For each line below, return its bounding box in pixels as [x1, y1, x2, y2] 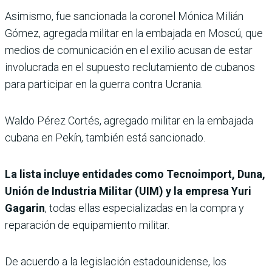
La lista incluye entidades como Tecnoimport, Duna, [5, 168, 265, 181]
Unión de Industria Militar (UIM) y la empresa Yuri [5, 185, 251, 198]
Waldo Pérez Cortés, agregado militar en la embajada [5, 114, 253, 127]
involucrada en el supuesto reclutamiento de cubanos [5, 61, 255, 74]
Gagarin [5, 202, 45, 215]
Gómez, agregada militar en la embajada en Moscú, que [5, 27, 263, 40]
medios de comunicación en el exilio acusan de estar [5, 44, 253, 57]
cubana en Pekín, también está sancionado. [5, 131, 205, 144]
